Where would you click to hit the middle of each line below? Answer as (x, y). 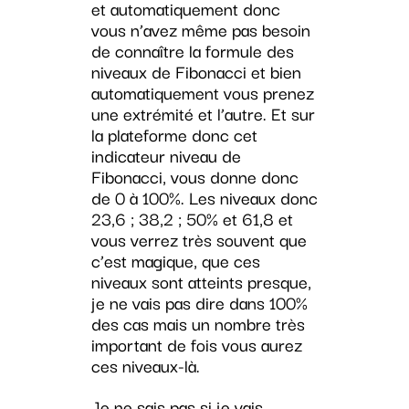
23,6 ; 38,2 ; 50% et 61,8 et (192, 219)
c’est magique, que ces (175, 261)
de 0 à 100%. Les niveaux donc (204, 198)
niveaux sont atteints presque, (201, 282)
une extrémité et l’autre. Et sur (203, 114)
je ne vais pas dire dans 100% (199, 303)
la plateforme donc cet (174, 135)
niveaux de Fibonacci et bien (196, 72)
